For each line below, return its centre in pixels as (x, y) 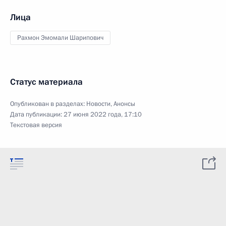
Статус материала (46, 82)
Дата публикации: (37, 115)
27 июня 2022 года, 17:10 (103, 115)
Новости (98, 104)
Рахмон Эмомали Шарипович (60, 38)
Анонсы (124, 104)
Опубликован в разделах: (48, 104)
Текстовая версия (36, 125)
